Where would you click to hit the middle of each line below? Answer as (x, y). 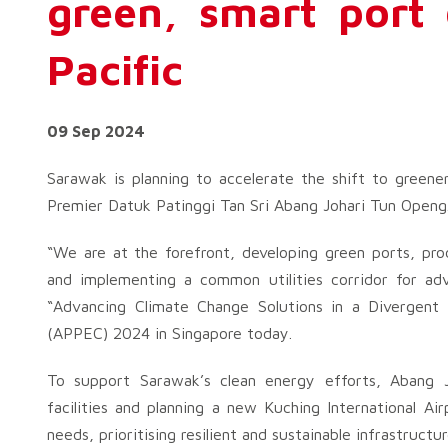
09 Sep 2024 (96, 131)
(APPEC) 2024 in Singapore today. (169, 333)
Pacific (115, 69)
